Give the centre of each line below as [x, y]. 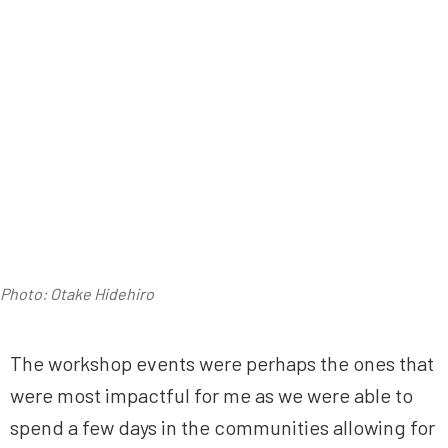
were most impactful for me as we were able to [211, 395]
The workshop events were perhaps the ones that [222, 363]
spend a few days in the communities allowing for [222, 427]
